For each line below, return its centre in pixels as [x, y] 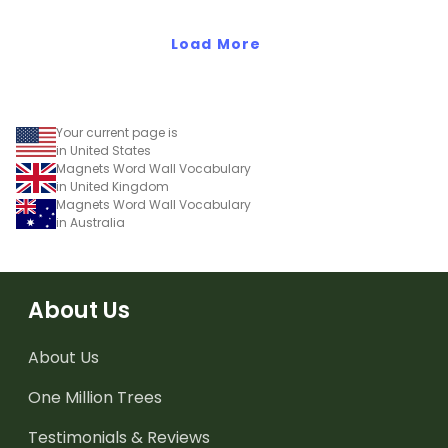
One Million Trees [95, 397]
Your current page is [117, 132]
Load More [216, 43]
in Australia [90, 222]
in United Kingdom [112, 186]
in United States [103, 150]
